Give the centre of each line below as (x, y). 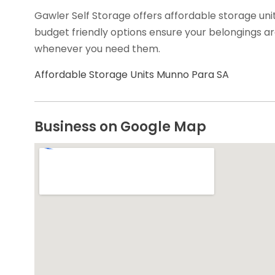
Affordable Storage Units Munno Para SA (131, 74)
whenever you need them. (97, 48)
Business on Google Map (120, 126)
